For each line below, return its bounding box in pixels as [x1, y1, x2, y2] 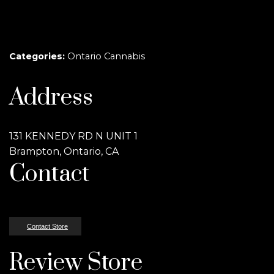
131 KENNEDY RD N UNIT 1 [9, 130, 138, 142]
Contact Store [27, 223, 68, 230]
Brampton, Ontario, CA [9, 146, 119, 157]
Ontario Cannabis [67, 51, 145, 62]
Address [9, 83, 93, 113]
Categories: [9, 51, 67, 62]
